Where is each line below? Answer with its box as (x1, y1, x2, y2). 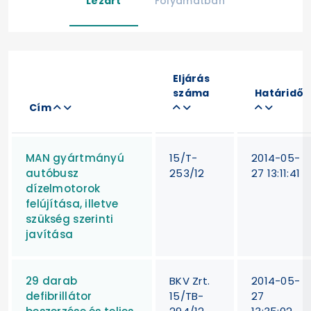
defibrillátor (26, 288, 92, 303)
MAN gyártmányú (26, 150, 125, 165)
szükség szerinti (26, 211, 114, 226)
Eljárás (173, 71, 210, 85)
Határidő (255, 85, 304, 100)
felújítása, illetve (26, 196, 119, 211)
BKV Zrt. (169, 273, 210, 288)
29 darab (26, 273, 78, 288)
